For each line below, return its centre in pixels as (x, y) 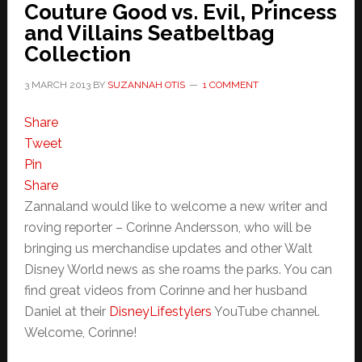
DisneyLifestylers (160, 312)
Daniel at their (66, 312)
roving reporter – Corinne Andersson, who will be (167, 228)
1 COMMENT (230, 85)
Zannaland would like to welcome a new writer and (175, 207)
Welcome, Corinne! (80, 333)
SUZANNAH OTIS (146, 85)
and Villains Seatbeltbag (149, 34)
